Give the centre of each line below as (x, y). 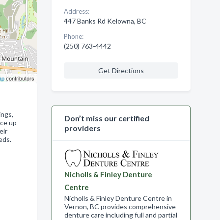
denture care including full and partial (121, 215)
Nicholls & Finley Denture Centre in (118, 198)
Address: (76, 11)
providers (82, 128)
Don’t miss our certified (107, 118)
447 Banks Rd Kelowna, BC (105, 21)
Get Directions (121, 70)
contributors (19, 78)
